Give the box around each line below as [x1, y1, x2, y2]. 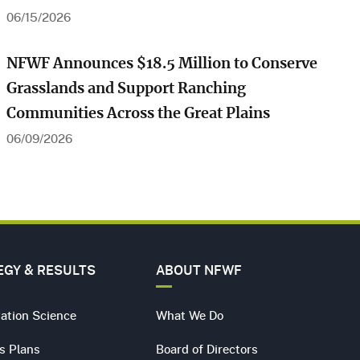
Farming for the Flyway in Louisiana [14, 186, 226, 205]
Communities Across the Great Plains [6, 106, 271, 121]
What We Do [155, 305, 223, 324]
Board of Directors [155, 339, 258, 358]
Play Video [251, 27, 301, 39]
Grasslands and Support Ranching [6, 81, 247, 96]
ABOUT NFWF [155, 260, 242, 280]
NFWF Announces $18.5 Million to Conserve [6, 56, 318, 72]
